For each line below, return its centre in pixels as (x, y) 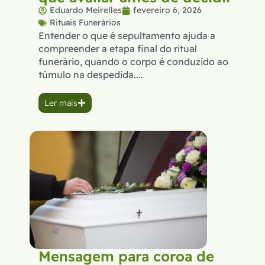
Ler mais (61, 103)
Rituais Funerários (85, 23)
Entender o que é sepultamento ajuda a (127, 36)
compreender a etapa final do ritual (118, 49)
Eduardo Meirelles (86, 10)
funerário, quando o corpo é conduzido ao (133, 62)
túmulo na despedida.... (91, 75)
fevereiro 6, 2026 (167, 10)
